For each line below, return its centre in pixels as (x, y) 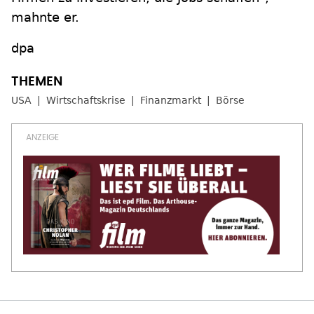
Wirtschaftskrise (86, 100)
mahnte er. (45, 17)
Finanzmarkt (171, 100)
